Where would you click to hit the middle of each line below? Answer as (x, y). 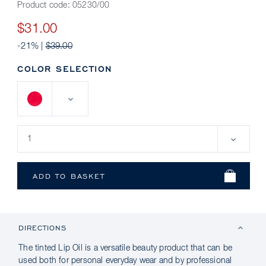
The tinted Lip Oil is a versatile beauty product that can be (126, 248)
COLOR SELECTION (65, 69)
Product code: (45, 5)
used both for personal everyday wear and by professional (125, 261)
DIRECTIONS (43, 228)
